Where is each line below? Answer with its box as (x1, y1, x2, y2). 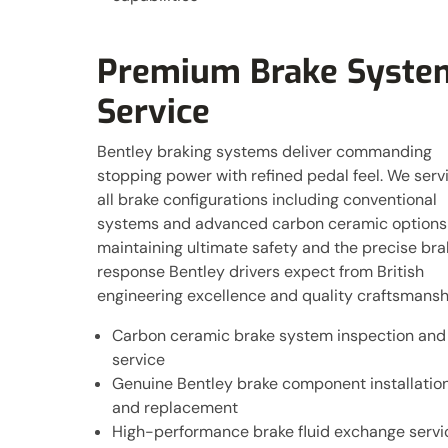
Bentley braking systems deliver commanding (97, 141, 432, 162)
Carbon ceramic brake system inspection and (112, 325, 446, 346)
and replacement (112, 397, 238, 418)
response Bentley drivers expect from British (97, 261, 424, 282)
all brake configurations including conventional (97, 189, 437, 210)
